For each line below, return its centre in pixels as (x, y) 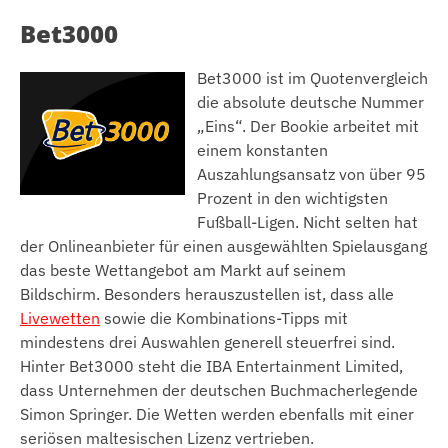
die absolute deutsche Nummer (310, 102)
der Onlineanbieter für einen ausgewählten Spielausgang (223, 246)
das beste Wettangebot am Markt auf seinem (183, 270)
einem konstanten (262, 150)
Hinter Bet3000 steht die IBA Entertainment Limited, (211, 366)
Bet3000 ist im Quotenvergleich (312, 78)
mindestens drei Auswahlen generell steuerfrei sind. (207, 342)
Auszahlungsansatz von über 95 (311, 174)
